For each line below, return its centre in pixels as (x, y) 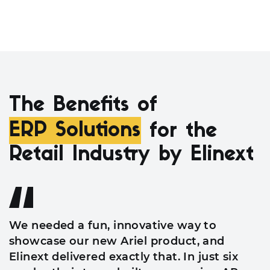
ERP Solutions (75, 131)
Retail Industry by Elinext (131, 155)
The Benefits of (83, 105)
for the (183, 131)
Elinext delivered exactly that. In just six (124, 256)
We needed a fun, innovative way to (113, 225)
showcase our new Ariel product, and (117, 241)
